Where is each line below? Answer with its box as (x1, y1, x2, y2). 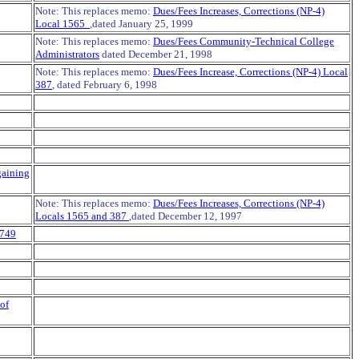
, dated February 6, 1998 (52, 79, 157, 91)
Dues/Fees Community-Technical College (153, 35, 334, 47)
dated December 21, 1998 (99, 48, 212, 60)
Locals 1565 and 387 (35, 210, 129, 222)
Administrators (35, 48, 99, 60)
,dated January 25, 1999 (90, 18, 193, 30)
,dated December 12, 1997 (129, 210, 242, 222)
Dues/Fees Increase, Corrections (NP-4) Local (153, 66, 348, 78)
